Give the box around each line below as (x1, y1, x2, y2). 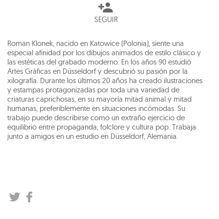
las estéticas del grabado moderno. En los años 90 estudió (7, 57, 191, 66)
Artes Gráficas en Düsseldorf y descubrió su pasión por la (7, 66, 188, 76)
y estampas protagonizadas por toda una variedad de (7, 85, 179, 94)
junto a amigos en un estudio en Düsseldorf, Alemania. (7, 131, 178, 141)
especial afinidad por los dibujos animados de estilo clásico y (7, 48, 201, 57)
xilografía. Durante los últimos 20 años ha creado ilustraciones (7, 76, 202, 85)
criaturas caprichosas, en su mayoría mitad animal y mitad (7, 94, 192, 104)
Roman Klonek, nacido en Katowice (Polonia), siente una (7, 39, 184, 48)
